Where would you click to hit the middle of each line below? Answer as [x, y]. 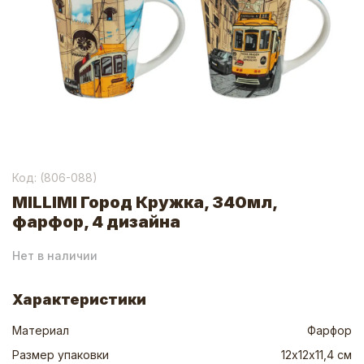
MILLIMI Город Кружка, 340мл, [145, 202]
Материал [41, 330]
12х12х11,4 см [316, 355]
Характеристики [79, 299]
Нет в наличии [55, 256]
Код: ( [28, 178]
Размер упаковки [61, 355]
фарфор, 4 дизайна [96, 222]
